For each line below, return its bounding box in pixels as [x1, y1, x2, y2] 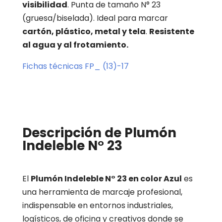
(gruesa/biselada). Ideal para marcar [22, 12, 168, 24]
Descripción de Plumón [22, 124, 176, 142]
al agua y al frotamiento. [22, 39, 128, 51]
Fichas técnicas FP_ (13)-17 [22, 60, 129, 72]
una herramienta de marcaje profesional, [22, 186, 182, 198]
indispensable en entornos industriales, [22, 200, 173, 212]
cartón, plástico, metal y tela [22, 26, 146, 38]
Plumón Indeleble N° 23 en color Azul [30, 173, 182, 185]
